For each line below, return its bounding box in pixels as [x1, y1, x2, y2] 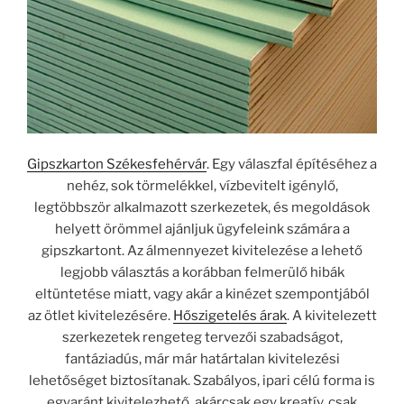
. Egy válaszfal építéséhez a [207, 155, 377, 172]
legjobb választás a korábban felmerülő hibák [60, 263, 344, 280]
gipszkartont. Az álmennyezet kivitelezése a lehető [41, 242, 363, 259]
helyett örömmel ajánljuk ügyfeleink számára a [54, 220, 350, 237]
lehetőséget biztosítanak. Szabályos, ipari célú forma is [29, 372, 375, 389]
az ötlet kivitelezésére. [27, 307, 173, 324]
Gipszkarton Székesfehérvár [27, 155, 207, 172]
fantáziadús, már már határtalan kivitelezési [64, 350, 340, 367]
